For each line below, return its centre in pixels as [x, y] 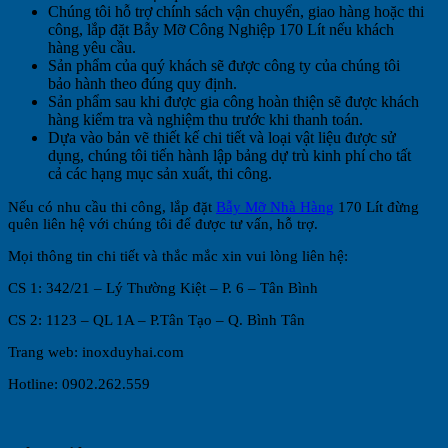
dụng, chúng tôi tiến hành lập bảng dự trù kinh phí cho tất [229, 156]
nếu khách [359, 30]
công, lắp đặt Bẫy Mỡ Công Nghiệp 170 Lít [186, 30]
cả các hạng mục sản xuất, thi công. [160, 174]
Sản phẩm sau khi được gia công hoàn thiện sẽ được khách [233, 102]
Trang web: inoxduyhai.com [96, 352]
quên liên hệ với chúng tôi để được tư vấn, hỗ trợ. [163, 224]
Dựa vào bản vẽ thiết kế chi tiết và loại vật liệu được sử [222, 138]
